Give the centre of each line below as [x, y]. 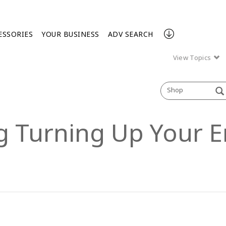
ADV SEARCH [130, 34]
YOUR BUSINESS [70, 34]
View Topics [193, 58]
